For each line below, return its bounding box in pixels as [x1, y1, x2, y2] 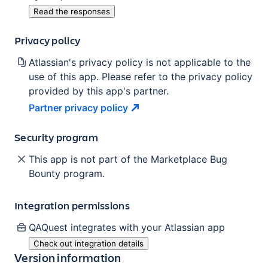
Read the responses [33, 6, 110, 16]
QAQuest [29, 221, 68, 233]
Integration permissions [14, 197, 130, 212]
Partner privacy [29, 101, 98, 114]
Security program [14, 129, 98, 144]
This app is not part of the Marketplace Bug [29, 153, 227, 165]
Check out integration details [33, 238, 144, 248]
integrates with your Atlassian [68, 221, 208, 233]
